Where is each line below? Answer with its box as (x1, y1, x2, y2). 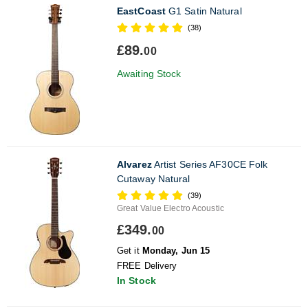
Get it (117, 245, 142, 256)
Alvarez (117, 158, 152, 170)
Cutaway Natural (117, 173, 190, 184)
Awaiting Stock (117, 67, 181, 79)
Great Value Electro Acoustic (117, 203, 224, 213)
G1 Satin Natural (165, 5, 242, 16)
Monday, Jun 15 (142, 245, 210, 256)
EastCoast (117, 5, 166, 16)
